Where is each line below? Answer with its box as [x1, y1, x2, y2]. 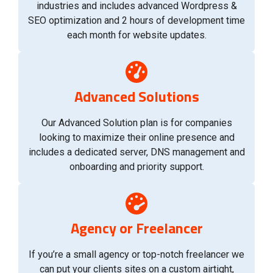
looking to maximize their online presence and [38, 131, 235, 143]
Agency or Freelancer [70, 216, 203, 239]
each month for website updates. [66, 29, 207, 41]
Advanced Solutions [74, 85, 199, 107]
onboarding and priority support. [69, 160, 204, 172]
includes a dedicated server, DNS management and [28, 146, 245, 158]
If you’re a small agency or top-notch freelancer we [29, 248, 244, 260]
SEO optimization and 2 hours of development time [28, 14, 245, 26]
